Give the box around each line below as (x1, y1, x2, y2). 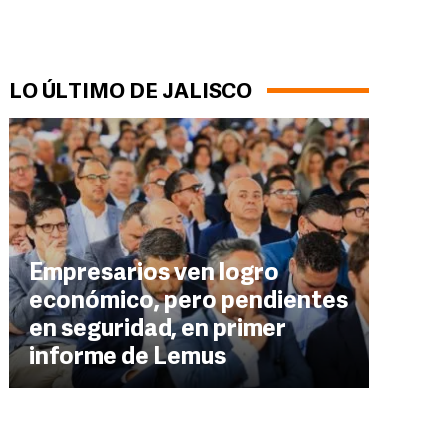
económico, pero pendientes (29, 290, 348, 314)
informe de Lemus (29, 346, 226, 370)
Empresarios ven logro (29, 262, 279, 286)
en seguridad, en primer (29, 318, 286, 342)
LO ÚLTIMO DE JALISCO (9, 82, 252, 103)
